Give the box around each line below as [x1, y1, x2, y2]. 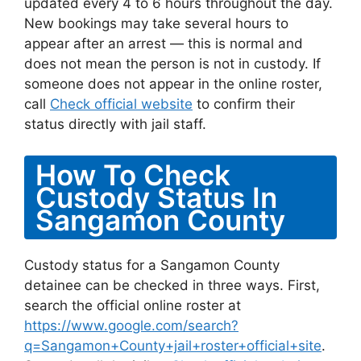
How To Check [35, 157, 230, 192]
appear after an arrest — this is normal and [24, 35, 303, 52]
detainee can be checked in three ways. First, [24, 276, 320, 293]
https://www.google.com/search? [24, 317, 239, 334]
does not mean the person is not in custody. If [24, 56, 321, 72]
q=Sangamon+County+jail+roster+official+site [24, 337, 322, 354]
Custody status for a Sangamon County [24, 256, 280, 273]
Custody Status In [35, 180, 277, 214]
